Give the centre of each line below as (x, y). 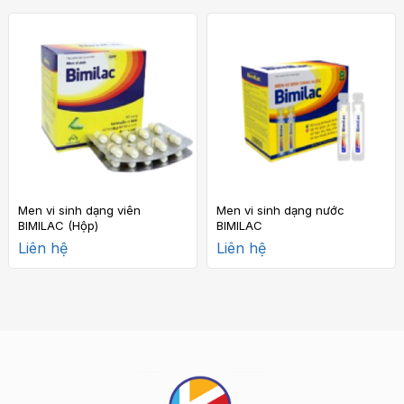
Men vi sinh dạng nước (280, 210)
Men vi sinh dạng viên (79, 210)
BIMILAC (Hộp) (58, 225)
